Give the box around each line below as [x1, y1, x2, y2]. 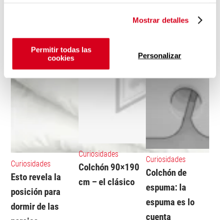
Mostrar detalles [132, 16, 189, 24]
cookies [48, 54, 75, 62]
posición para [11, 186, 61, 197]
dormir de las [11, 200, 59, 212]
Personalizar [138, 51, 182, 60]
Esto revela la [11, 171, 61, 183]
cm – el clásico [78, 176, 135, 188]
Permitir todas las [30, 45, 91, 54]
